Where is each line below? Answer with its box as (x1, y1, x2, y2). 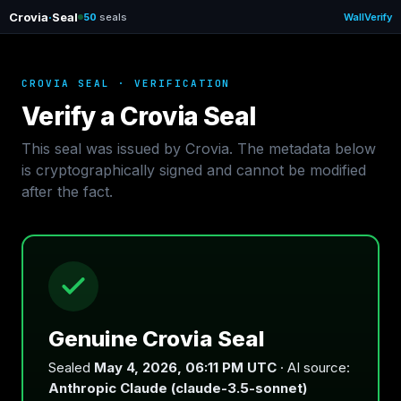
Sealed (48, 359, 94, 376)
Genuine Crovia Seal (48, 326, 265, 352)
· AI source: (277, 359, 350, 376)
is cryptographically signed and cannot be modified (21, 161, 366, 179)
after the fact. (21, 183, 113, 200)
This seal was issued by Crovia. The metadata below (21, 140, 376, 158)
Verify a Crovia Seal (21, 101, 256, 132)
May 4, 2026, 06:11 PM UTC (94, 359, 277, 376)
